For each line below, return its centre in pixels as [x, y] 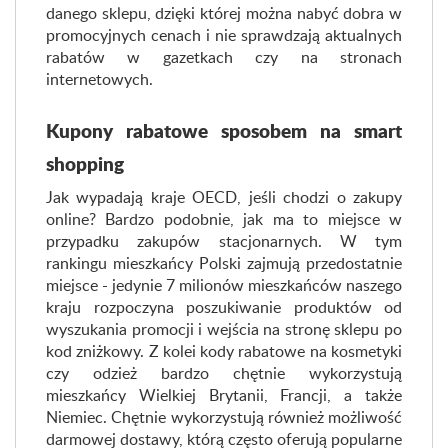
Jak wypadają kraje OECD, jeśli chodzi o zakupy [224, 197]
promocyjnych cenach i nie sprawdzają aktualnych [224, 35]
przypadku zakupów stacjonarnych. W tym [224, 241]
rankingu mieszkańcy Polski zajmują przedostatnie [224, 263]
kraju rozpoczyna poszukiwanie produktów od [224, 307]
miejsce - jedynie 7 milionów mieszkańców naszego [224, 285]
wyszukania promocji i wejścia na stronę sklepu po [224, 329]
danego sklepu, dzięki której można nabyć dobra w [224, 13]
